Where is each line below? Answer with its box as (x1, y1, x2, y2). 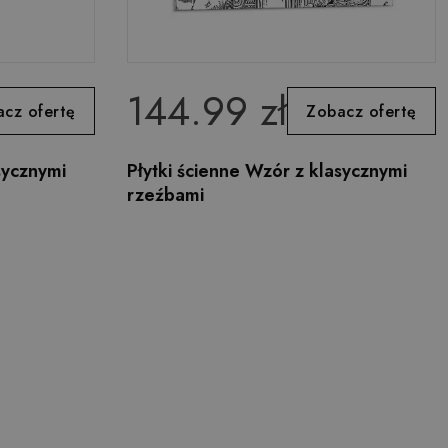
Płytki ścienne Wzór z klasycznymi (127, 158, 408, 184)
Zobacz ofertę (306, 99, 417, 123)
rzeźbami (127, 182, 205, 208)
